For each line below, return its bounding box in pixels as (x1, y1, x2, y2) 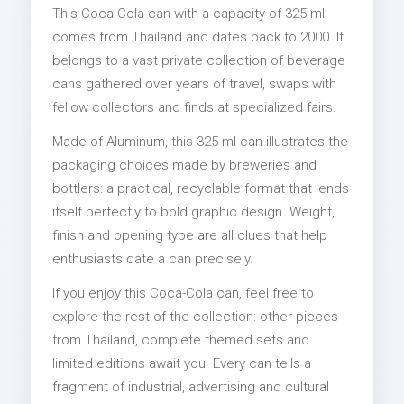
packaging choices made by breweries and (52, 156, 317, 173)
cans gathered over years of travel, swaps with (52, 75, 336, 92)
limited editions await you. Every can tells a (52, 354, 311, 372)
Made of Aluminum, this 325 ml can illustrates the (52, 133, 348, 150)
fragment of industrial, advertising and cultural (52, 378, 329, 395)
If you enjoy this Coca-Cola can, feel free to (52, 284, 314, 301)
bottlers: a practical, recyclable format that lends (52, 179, 349, 197)
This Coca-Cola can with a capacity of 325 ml (52, 5, 325, 22)
